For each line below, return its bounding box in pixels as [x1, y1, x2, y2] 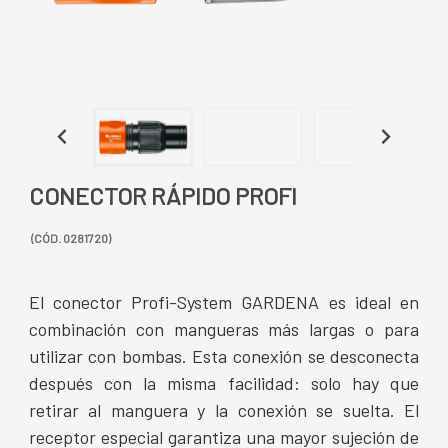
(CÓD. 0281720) [28, 231, 111, 245]
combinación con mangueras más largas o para [28, 318, 420, 340]
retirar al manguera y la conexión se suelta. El [28, 399, 420, 421]
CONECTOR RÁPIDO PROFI [28, 181, 297, 210]
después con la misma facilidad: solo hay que [28, 372, 420, 394]
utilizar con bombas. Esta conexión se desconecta [28, 345, 420, 367]
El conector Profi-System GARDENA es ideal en [28, 291, 420, 313]
